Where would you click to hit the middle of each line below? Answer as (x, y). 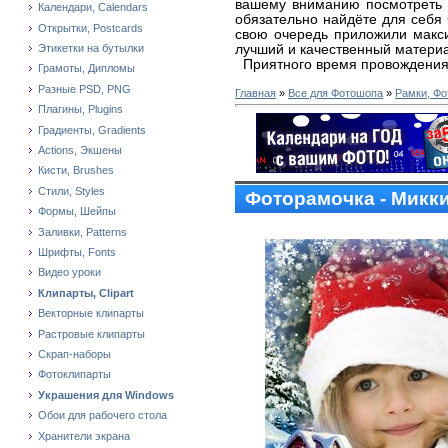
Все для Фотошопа (335, 93)
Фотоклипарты (74, 374)
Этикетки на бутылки (91, 48)
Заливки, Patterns (82, 231)
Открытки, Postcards (90, 27)
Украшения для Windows (106, 394)
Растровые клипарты (91, 333)
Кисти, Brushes (76, 170)
